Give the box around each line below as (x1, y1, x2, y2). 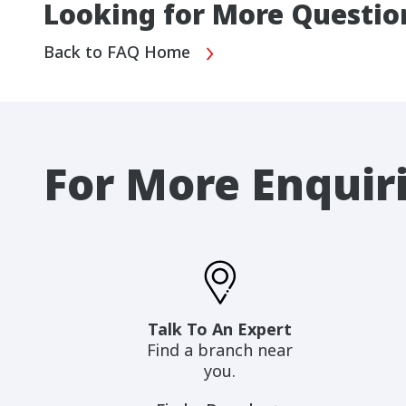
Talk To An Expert (148, 318, 293, 341)
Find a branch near (147, 339, 294, 362)
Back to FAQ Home (43, 41, 195, 63)
